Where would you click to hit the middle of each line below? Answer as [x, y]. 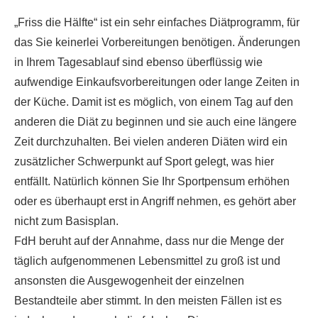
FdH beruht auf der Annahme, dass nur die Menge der [149, 241]
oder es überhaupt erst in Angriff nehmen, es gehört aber [155, 201]
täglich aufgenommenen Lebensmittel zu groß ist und [147, 261]
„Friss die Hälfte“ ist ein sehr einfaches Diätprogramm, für [157, 22]
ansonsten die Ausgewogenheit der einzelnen [129, 280]
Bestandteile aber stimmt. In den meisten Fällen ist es [148, 300]
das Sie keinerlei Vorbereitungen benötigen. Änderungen [157, 42]
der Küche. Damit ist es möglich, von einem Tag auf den [154, 102]
